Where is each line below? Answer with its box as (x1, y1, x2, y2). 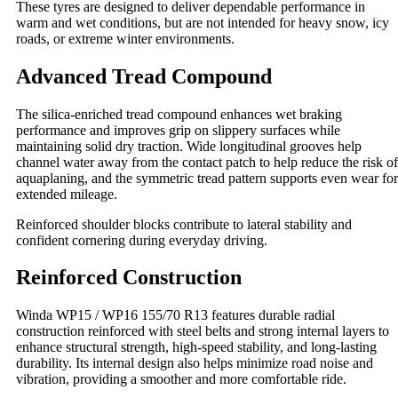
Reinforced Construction (16, 266, 242, 290)
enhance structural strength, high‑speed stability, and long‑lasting (16, 339, 377, 355)
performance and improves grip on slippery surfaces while (16, 122, 340, 138)
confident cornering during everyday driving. (16, 232, 267, 248)
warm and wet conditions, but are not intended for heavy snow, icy (16, 14, 389, 30)
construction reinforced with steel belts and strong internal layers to (16, 323, 389, 339)
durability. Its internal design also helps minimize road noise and (16, 355, 373, 371)
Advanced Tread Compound (16, 64, 272, 88)
